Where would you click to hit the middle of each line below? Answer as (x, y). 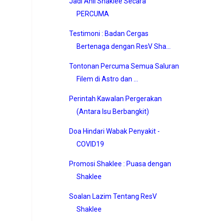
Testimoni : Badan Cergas (109, 33)
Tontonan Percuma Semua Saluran (124, 66)
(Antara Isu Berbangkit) (112, 111)
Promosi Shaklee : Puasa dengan (120, 164)
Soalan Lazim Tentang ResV (113, 196)
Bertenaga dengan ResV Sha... (123, 46)
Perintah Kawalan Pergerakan (115, 98)
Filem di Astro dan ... (107, 79)
